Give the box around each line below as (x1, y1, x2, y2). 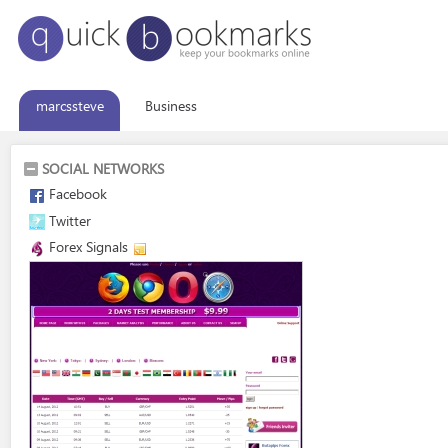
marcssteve (35, 96, 104, 115)
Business (144, 96, 197, 115)
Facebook (49, 184, 107, 203)
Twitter (49, 210, 91, 230)
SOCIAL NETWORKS (42, 159, 164, 178)
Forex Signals (49, 237, 128, 256)
